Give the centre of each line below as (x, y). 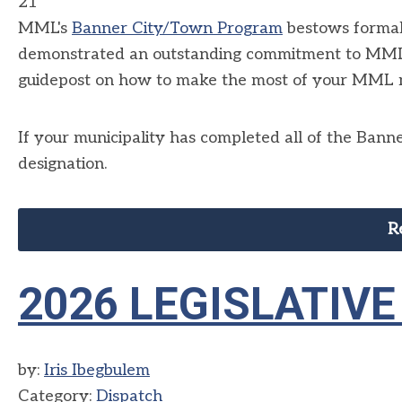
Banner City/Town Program (177, 28)
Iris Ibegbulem (97, 370)
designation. (62, 164)
